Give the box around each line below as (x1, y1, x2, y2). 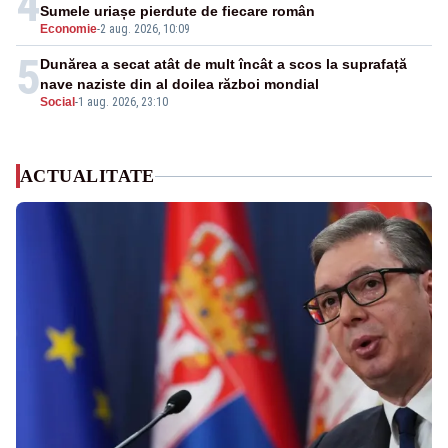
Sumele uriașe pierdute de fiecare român (40, 3, 315, 20)
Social (40, 95, 75, 110)
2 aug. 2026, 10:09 (100, 22, 190, 37)
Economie (40, 22, 97, 37)
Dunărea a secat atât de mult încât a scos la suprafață (40, 56, 407, 73)
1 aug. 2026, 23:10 (78, 95, 168, 110)
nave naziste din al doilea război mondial (40, 76, 319, 93)
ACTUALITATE (20, 166, 155, 187)
